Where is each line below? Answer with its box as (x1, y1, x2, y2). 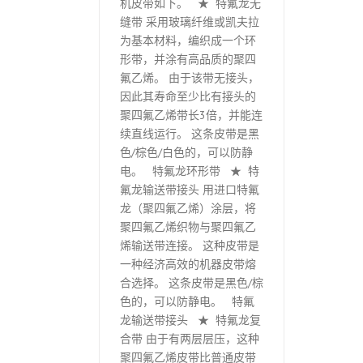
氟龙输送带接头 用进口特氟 (120, 182, 259, 198)
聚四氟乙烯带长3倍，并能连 (120, 108, 263, 123)
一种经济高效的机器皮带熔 (120, 257, 256, 272)
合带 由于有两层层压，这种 (120, 331, 259, 347)
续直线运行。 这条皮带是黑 (120, 126, 259, 142)
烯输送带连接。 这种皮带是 (120, 238, 259, 254)
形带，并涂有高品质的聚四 (120, 52, 256, 67)
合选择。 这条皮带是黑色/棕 (120, 275, 263, 291)
